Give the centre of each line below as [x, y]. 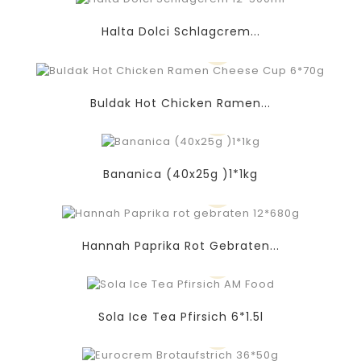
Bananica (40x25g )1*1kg [180, 174]
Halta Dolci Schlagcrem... [180, 32]
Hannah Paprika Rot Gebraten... [180, 245]
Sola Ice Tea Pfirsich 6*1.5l [180, 317]
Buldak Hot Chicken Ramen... [180, 103]
